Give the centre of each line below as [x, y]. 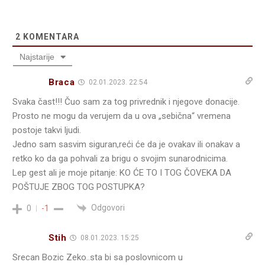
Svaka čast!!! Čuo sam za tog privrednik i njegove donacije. [126, 102]
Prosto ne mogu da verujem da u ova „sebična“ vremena [122, 116]
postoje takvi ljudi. [47, 130]
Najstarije [37, 57]
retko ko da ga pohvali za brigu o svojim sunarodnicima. [120, 159]
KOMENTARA [50, 37]
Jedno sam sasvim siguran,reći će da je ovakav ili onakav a [126, 145]
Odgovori [108, 208]
